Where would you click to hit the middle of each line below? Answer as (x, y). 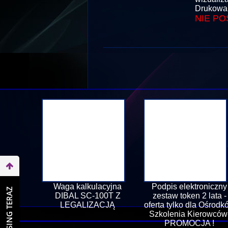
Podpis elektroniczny (189, 187)
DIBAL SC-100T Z (88, 196)
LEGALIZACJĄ (88, 205)
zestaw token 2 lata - (189, 196)
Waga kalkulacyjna (88, 187)
